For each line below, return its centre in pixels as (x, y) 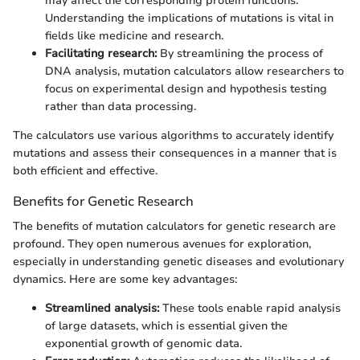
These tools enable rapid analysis (250, 309)
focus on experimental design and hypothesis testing (186, 89)
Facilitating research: (101, 53)
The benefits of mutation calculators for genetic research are (174, 227)
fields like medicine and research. (134, 36)
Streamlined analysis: (102, 309)
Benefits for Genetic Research (103, 201)
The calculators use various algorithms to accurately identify (173, 135)
